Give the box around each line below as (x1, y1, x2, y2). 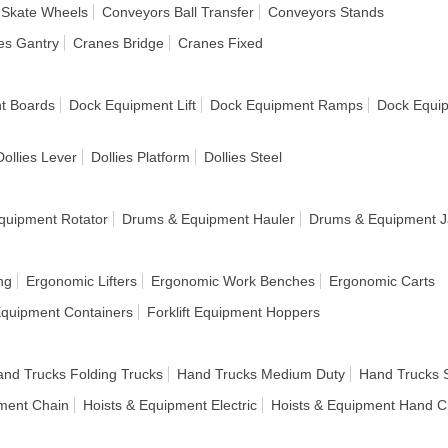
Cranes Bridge (73, 35, 164, 51)
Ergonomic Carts (329, 273, 435, 289)
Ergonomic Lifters (26, 273, 137, 289)
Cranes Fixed (178, 35, 263, 51)
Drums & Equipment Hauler (122, 211, 295, 227)
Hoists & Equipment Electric (83, 397, 257, 413)
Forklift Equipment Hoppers (147, 304, 320, 320)
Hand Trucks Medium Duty (177, 366, 345, 382)
